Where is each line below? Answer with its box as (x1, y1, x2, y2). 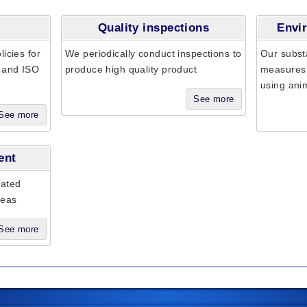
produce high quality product (65, 64, 197, 75)
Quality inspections (97, 21, 210, 34)
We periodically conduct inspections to (65, 48, 242, 59)
